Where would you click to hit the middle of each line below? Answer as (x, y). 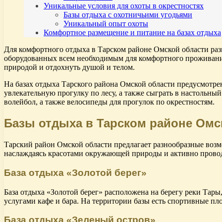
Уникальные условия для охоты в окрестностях (124, 6)
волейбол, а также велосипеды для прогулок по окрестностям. (109, 102)
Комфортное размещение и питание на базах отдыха (132, 33)
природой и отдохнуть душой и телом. (69, 67)
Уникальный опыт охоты (106, 24)
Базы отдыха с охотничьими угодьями (128, 15)
